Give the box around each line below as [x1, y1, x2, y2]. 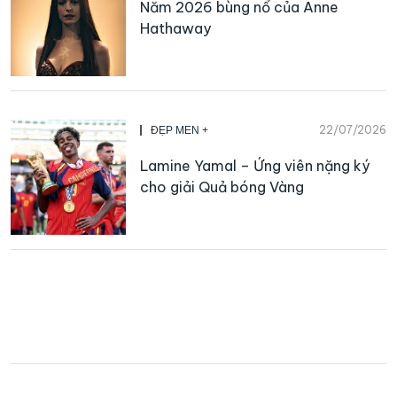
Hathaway [140, 19, 211, 37]
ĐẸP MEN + [151, 123, 208, 136]
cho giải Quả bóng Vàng [140, 177, 304, 196]
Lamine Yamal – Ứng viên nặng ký [140, 156, 370, 175]
